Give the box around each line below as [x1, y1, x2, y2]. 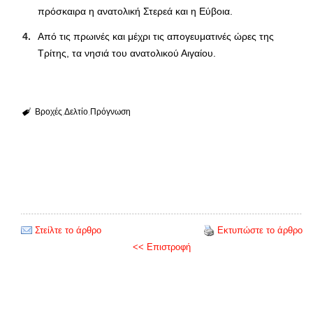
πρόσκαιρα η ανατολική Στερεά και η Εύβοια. [38, 5, 233, 17]
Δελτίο [64, 106, 88, 117]
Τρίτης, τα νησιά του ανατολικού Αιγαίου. [38, 47, 216, 59]
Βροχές [34, 106, 62, 117]
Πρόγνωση [89, 106, 131, 117]
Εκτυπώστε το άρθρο [217, 224, 303, 235]
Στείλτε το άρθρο [35, 224, 101, 235]
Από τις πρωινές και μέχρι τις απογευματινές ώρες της [38, 30, 274, 42]
